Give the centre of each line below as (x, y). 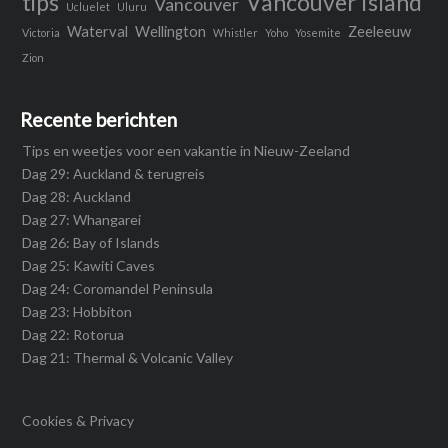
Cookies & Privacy (78, 421)
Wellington (170, 32)
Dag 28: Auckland (76, 197)
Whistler (235, 33)
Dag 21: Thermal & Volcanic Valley (127, 358)
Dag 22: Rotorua (73, 335)
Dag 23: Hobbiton (77, 312)
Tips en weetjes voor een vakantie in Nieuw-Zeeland (186, 151)
